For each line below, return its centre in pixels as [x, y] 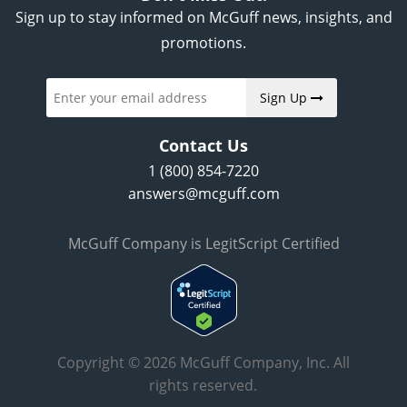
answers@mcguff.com [203, 194]
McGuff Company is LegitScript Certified [203, 244]
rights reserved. [203, 386]
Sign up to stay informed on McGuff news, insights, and [203, 18]
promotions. [203, 43]
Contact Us [203, 146]
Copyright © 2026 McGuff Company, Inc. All [203, 363]
